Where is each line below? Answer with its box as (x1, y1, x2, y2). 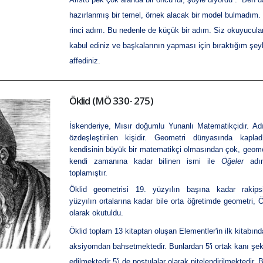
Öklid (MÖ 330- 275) (69, 94, 153, 108)
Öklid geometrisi (69, 185, 136, 194)
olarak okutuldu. (69, 208, 123, 218)
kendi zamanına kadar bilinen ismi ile (69, 157, 222, 166)
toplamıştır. (69, 168, 107, 178)
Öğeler (221, 157, 244, 166)
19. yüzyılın (135, 185, 180, 194)
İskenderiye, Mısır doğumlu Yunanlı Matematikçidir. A (69, 122, 258, 131)
